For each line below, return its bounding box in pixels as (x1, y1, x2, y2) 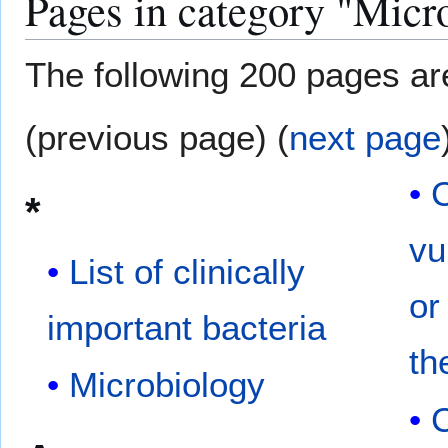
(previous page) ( (25, 118, 289, 158)
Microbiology (69, 365, 266, 405)
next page (289, 118, 441, 158)
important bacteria (47, 307, 327, 347)
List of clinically (69, 251, 306, 291)
